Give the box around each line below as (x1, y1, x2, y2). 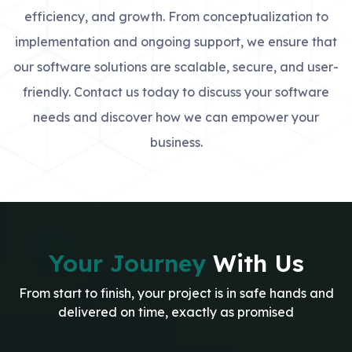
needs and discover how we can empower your (33, 109, 319, 125)
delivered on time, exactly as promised (58, 304, 294, 320)
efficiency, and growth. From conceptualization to (24, 9, 328, 24)
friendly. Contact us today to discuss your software (23, 84, 329, 100)
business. (149, 134, 203, 150)
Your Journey (48, 248, 213, 278)
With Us (212, 248, 304, 278)
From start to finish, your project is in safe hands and (18, 285, 334, 301)
